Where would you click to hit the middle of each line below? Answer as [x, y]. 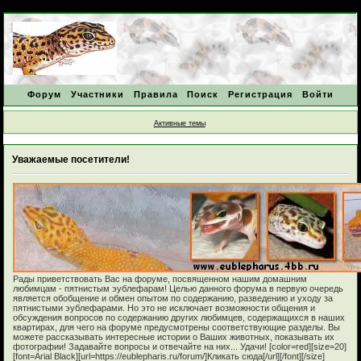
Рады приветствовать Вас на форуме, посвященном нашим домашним [160, 278]
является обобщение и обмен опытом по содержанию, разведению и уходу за [173, 298]
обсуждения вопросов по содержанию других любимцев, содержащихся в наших [179, 317]
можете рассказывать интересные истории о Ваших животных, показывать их [174, 336]
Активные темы [179, 123]
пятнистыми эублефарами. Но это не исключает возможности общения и [164, 307]
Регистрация [261, 94]
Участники [97, 94]
